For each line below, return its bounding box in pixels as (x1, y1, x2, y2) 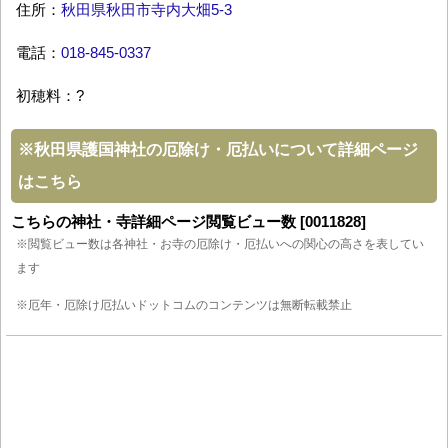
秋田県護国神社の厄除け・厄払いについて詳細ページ (34, 141, 418, 159)
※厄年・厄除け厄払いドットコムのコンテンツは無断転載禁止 (16, 298, 352, 313)
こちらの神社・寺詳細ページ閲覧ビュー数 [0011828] (11, 213, 366, 231)
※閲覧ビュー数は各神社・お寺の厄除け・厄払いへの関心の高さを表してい (16, 237, 424, 252)
